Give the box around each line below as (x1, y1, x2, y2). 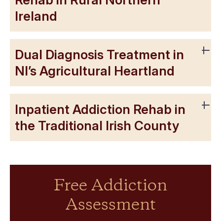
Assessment (65, 194, 156, 217)
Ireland (15, 8, 57, 24)
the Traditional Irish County (15, 117, 179, 133)
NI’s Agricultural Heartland (15, 63, 175, 78)
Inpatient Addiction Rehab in (15, 101, 185, 117)
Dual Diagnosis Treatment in (15, 46, 184, 62)
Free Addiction (54, 175, 167, 197)
